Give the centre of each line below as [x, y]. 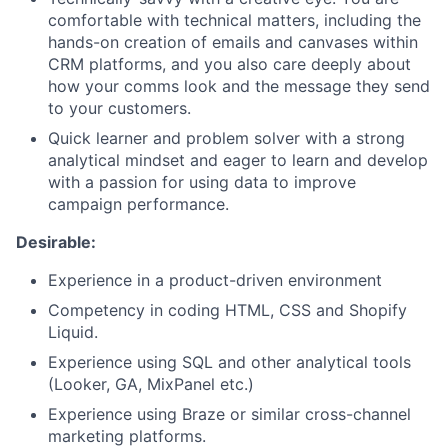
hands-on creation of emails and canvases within [233, 42]
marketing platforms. [127, 436]
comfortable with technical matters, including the [234, 20]
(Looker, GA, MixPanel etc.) [151, 384]
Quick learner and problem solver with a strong [226, 138]
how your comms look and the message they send [239, 86]
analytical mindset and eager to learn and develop [238, 160]
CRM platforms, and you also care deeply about [229, 64]
